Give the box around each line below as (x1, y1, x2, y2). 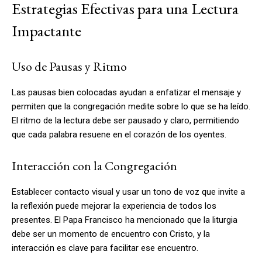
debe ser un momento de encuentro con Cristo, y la (12, 228, 210, 239)
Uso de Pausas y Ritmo (12, 57, 127, 75)
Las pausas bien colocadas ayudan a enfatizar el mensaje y (12, 87, 241, 98)
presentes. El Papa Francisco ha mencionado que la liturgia (12, 214, 237, 225)
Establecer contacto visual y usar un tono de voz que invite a (12, 186, 245, 197)
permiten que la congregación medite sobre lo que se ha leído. (12, 101, 250, 112)
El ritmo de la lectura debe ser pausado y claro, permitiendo (12, 115, 239, 126)
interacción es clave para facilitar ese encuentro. (12, 242, 198, 253)
